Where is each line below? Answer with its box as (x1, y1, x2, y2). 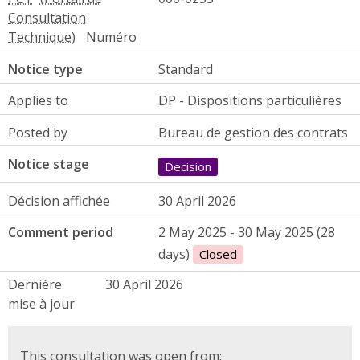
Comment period (8, 223, 113, 242)
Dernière (8, 276, 62, 294)
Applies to (8, 92, 68, 110)
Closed (198, 246, 237, 263)
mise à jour (8, 295, 75, 313)
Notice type (8, 59, 83, 78)
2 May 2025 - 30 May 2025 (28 (157, 223, 335, 242)
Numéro (82, 28, 137, 47)
